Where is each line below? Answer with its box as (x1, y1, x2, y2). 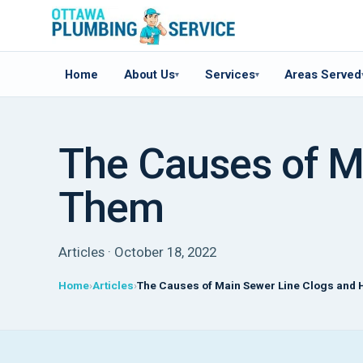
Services (205, 66, 255, 82)
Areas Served (284, 66, 361, 82)
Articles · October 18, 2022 (58, 244, 216, 260)
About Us (123, 66, 176, 82)
